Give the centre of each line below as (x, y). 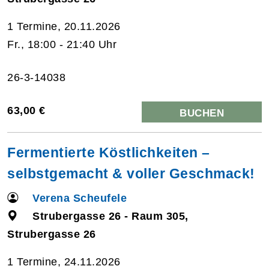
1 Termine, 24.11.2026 (64, 261)
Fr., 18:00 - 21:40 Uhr (62, 44)
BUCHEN (202, 113)
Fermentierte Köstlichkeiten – (109, 152)
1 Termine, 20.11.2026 (64, 26)
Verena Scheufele (80, 198)
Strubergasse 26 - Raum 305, (110, 216)
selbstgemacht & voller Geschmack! (131, 173)
